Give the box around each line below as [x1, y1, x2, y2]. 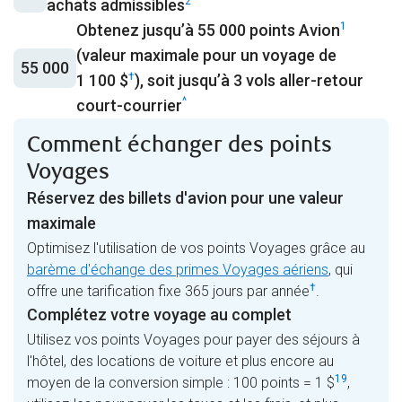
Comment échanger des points [27, 132, 332, 159]
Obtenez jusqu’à [76, 21, 197, 40]
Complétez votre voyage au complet [27, 305, 292, 325]
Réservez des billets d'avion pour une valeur [27, 188, 344, 208]
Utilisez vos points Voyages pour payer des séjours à [27, 331, 360, 349]
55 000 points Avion [197, 21, 340, 40]
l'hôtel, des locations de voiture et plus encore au [27, 353, 334, 371]
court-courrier [76, 96, 182, 116]
